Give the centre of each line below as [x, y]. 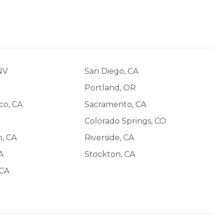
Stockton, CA [110, 154]
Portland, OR [110, 88]
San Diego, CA [111, 71]
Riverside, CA [109, 137]
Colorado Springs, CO [125, 121]
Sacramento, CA [115, 104]
